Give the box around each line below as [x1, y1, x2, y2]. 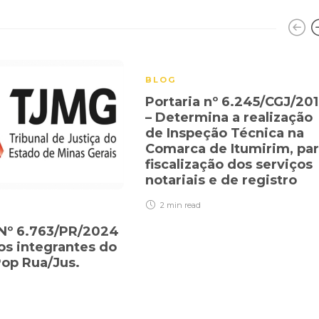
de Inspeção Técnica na [145, 125, 304, 142]
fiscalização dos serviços [145, 157, 313, 173]
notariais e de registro [145, 172, 300, 189]
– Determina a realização [145, 110, 313, 126]
